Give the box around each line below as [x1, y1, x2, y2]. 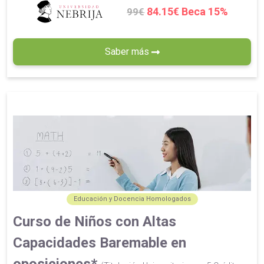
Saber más [104, 45, 151, 57]
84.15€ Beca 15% [147, 5, 229, 18]
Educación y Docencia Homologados [73, 195, 191, 203]
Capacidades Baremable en [13, 235, 186, 252]
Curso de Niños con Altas [13, 213, 176, 230]
